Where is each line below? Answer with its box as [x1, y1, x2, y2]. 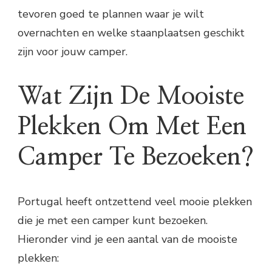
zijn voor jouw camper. [18, 44, 127, 59]
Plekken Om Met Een [18, 115, 246, 140]
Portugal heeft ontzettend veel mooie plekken [18, 194, 252, 209]
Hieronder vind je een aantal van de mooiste [18, 232, 237, 247]
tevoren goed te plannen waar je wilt [18, 7, 204, 22]
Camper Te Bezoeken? [18, 145, 254, 170]
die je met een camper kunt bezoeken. [18, 213, 208, 228]
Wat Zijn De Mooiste [18, 84, 244, 109]
